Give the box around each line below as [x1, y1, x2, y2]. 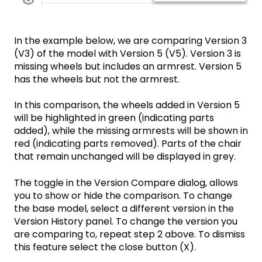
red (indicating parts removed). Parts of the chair [14, 137, 242, 151]
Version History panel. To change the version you [14, 214, 237, 228]
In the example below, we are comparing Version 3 [14, 33, 247, 47]
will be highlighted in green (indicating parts [14, 111, 214, 125]
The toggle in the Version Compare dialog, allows [14, 175, 238, 189]
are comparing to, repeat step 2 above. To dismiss [14, 227, 245, 241]
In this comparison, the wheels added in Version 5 [14, 98, 240, 112]
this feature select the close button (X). [14, 240, 196, 254]
